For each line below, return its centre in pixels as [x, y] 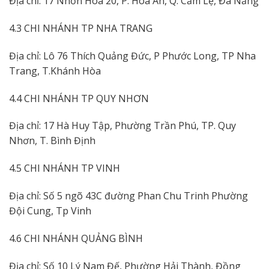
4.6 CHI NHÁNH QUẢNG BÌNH [76, 238]
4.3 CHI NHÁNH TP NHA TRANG [81, 29]
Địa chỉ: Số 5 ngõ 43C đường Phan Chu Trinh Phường [128, 196]
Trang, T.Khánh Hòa [55, 71]
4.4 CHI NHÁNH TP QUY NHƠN [79, 98]
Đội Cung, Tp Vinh [50, 211]
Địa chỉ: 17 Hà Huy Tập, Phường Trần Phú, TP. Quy [122, 126]
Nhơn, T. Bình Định [52, 141]
